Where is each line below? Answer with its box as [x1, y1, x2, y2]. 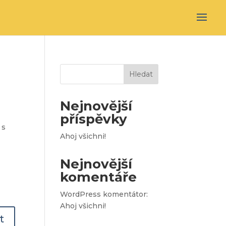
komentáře [60, 169, 137, 185]
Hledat [129, 70, 153, 79]
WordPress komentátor [60, 190, 147, 199]
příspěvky [60, 111, 128, 127]
